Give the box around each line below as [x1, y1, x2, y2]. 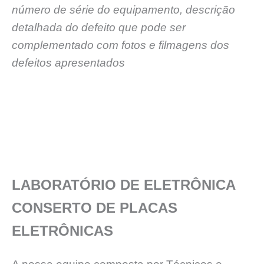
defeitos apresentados [12, 57, 125, 70]
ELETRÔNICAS [12, 222, 113, 239]
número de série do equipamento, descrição [12, 4, 235, 16]
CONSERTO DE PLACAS [12, 199, 177, 216]
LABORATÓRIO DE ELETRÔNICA [12, 176, 235, 193]
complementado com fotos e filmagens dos [12, 39, 229, 52]
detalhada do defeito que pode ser [12, 21, 186, 34]
